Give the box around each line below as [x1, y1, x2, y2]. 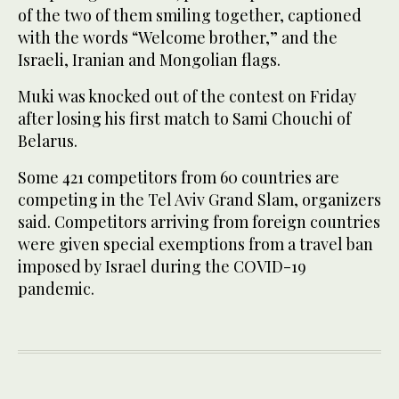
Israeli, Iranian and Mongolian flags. [18, 49, 281, 71]
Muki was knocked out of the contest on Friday [18, 85, 356, 108]
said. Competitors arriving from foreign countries [18, 211, 380, 233]
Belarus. [18, 130, 77, 152]
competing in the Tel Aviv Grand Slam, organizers [18, 189, 381, 211]
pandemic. [18, 278, 94, 300]
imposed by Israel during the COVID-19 [18, 256, 306, 278]
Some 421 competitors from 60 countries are [18, 167, 339, 189]
